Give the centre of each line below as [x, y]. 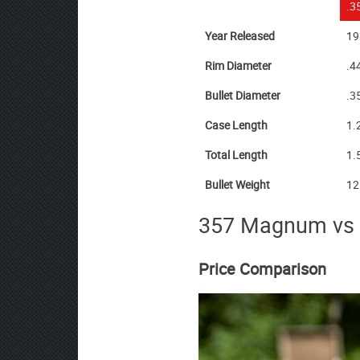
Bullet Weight [237, 185]
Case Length [236, 125]
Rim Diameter [238, 66]
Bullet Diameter [243, 96]
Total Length [236, 155]
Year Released [240, 36]
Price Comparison [262, 269]
